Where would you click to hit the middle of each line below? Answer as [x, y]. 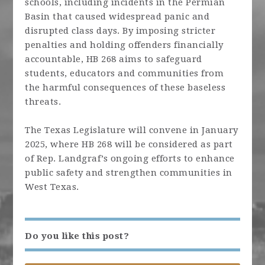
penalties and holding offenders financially [124, 45]
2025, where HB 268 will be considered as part [129, 144]
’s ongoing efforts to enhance [168, 159]
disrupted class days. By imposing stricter [120, 31]
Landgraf [80, 159]
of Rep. [42, 159]
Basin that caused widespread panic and [117, 17]
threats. [43, 102]
